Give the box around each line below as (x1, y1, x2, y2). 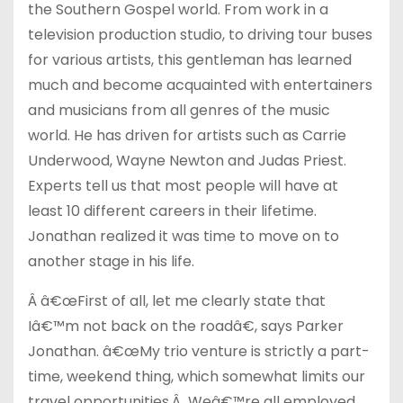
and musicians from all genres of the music (28, 100, 330, 121)
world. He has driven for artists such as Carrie (28, 125, 346, 146)
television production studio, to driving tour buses (28, 24, 372, 45)
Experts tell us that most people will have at (28, 175, 338, 196)
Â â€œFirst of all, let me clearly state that (28, 291, 326, 311)
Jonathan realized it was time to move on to (28, 226, 339, 246)
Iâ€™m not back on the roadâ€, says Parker (28, 316, 344, 336)
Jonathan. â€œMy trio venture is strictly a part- (28, 341, 370, 362)
